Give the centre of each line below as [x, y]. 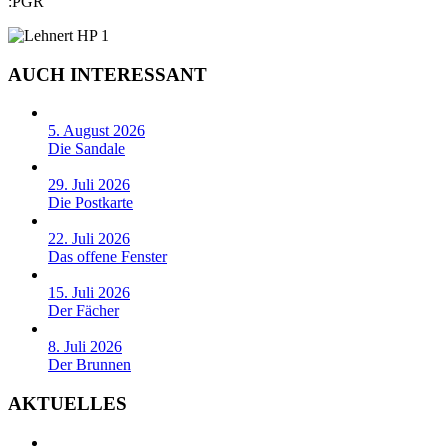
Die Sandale [86, 149]
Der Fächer [83, 311]
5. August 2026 [96, 131]
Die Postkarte [90, 203]
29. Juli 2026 [89, 185]
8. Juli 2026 [85, 347]
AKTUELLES [67, 404]
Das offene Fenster [107, 257]
